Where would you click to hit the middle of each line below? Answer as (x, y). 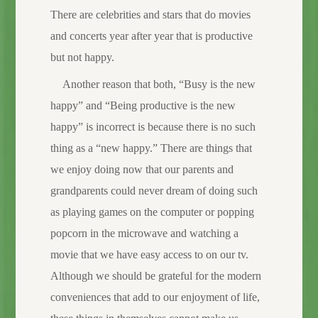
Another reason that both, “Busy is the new (159, 84)
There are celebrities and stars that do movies (150, 14)
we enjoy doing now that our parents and (142, 169)
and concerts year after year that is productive (151, 35)
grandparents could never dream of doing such (154, 190)
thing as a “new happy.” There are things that (151, 148)
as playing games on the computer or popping (152, 212)
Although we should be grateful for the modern (155, 275)
